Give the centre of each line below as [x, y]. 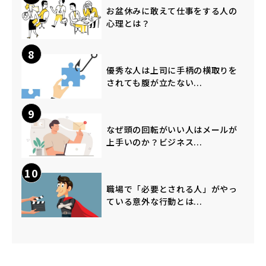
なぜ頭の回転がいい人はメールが [172, 129]
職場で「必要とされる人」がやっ [172, 189]
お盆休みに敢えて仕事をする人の [172, 10]
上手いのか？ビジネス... [154, 142]
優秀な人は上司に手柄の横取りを [172, 70]
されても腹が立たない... [154, 82]
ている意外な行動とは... [154, 201]
